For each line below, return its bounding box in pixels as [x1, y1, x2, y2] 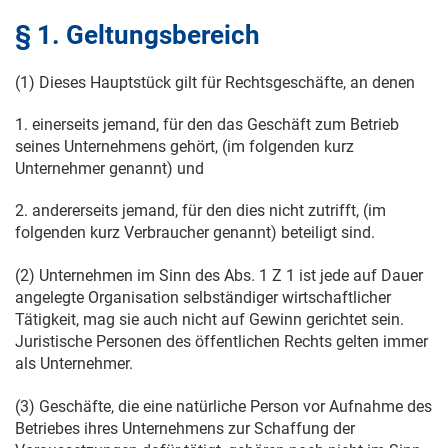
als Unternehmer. [15, 354, 133, 373]
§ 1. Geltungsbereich [15, 20, 260, 50]
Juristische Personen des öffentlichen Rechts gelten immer [15, 332, 428, 351]
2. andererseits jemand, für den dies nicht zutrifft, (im [15, 201, 386, 220]
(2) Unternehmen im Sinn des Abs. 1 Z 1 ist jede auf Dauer [15, 266, 423, 285]
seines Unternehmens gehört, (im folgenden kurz [15, 137, 354, 156]
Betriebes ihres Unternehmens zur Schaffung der [15, 419, 355, 438]
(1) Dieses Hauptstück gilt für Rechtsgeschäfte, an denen [15, 73, 415, 92]
